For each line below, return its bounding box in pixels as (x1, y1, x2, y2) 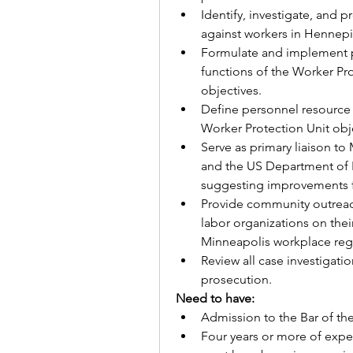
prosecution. (201, 272, 275, 287)
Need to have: (176, 291, 255, 306)
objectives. (201, 83, 262, 98)
